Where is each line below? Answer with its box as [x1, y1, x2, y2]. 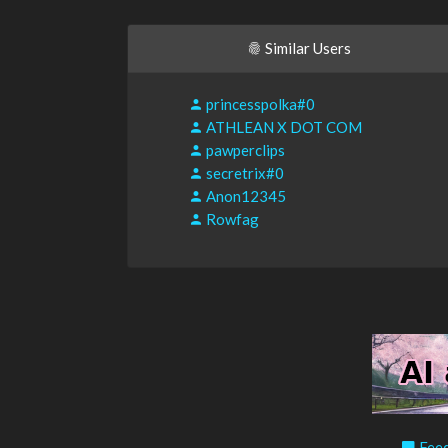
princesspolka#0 [203, 95, 315, 113]
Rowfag [203, 210, 259, 228]
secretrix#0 [203, 164, 284, 182]
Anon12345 [203, 187, 286, 205]
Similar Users [261, 39, 351, 57]
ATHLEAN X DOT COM [203, 118, 362, 136]
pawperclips [203, 141, 285, 159]
